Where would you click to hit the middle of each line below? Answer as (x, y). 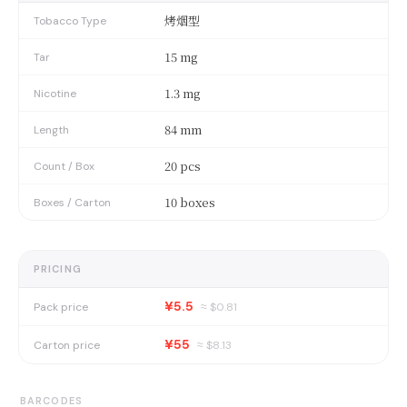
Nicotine (55, 93)
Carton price (67, 345)
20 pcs (183, 166)
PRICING (58, 269)
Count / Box (64, 166)
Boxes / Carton (72, 202)
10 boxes (190, 202)
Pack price (61, 307)
